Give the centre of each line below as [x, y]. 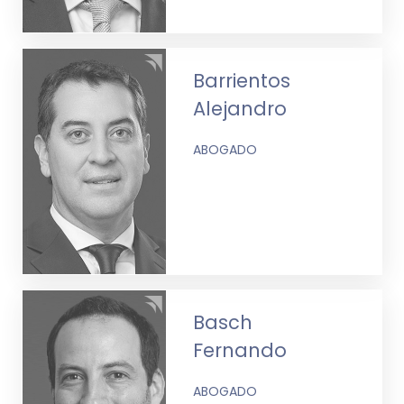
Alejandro [240, 108]
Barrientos [242, 80]
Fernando [240, 350]
